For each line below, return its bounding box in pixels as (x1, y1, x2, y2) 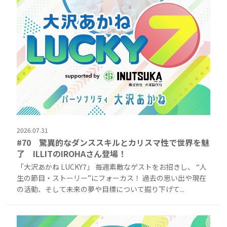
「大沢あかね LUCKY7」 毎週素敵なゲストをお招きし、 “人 (17, 162, 207, 172)
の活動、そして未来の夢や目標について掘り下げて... (17, 184, 185, 195)
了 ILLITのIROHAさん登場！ (17, 147, 127, 160)
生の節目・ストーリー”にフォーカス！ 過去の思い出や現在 (17, 173, 207, 183)
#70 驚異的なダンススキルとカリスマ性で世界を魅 (17, 136, 210, 149)
